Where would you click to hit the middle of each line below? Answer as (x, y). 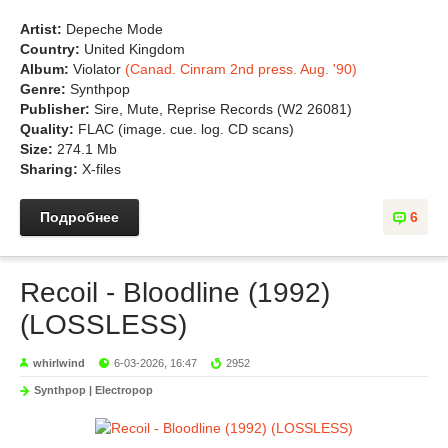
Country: (52, 49)
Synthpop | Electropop (93, 390)
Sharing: (51, 169)
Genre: (45, 89)
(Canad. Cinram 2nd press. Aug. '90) (241, 69)
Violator (99, 69)
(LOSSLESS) (103, 324)
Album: (46, 69)
